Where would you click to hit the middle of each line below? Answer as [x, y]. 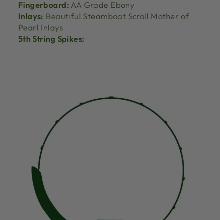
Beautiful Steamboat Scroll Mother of [116, 16]
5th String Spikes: [52, 39]
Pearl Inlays [41, 27]
